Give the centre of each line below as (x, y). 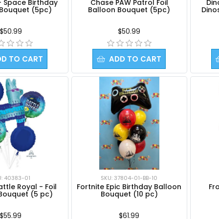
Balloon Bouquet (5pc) (129, 10)
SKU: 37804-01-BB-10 (129, 178)
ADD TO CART (135, 59)
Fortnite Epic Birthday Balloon (129, 186)
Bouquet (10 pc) (129, 194)
